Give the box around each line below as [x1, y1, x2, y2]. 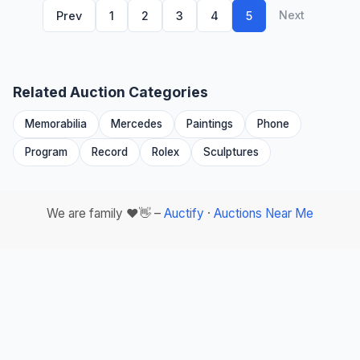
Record [92, 145, 128, 159]
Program [25, 145, 67, 159]
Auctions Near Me [214, 206, 313, 222]
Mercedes [111, 117, 162, 131]
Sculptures [203, 145, 259, 159]
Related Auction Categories [13, 84, 208, 101]
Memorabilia [25, 117, 87, 131]
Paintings [186, 117, 233, 131]
